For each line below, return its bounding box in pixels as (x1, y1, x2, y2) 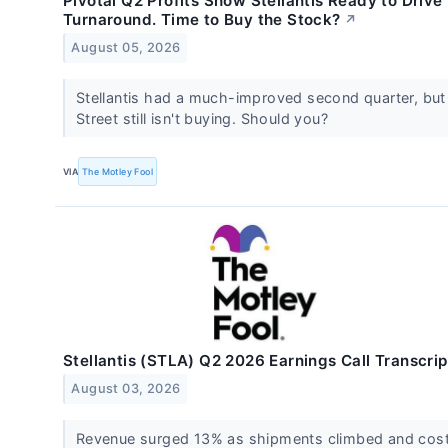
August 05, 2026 (71, 39, 181, 55)
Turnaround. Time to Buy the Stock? (63, 9, 341, 29)
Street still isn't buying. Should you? (75, 110, 333, 128)
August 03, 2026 (71, 381, 181, 397)
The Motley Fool (82, 165, 154, 177)
